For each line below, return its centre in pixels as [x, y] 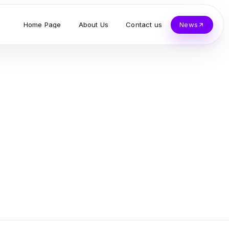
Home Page [42, 24]
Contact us [144, 24]
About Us [94, 24]
